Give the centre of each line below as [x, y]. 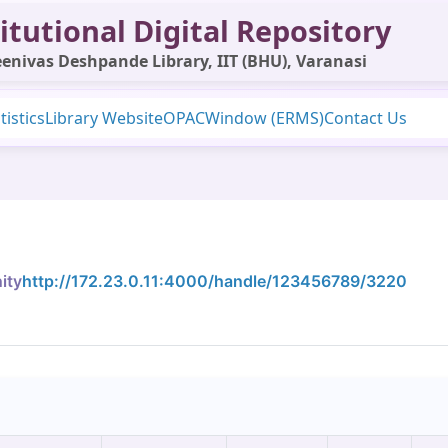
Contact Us [365, 118]
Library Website [104, 118]
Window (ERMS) [264, 118]
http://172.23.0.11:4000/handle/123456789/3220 [214, 280]
